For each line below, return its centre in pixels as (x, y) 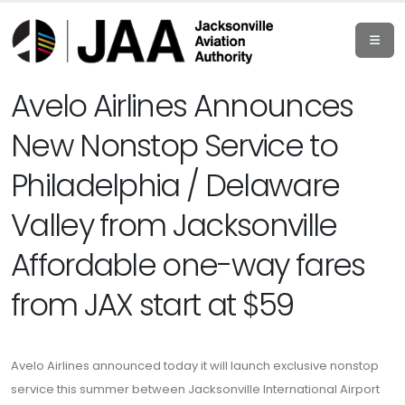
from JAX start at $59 (152, 305)
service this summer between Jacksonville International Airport (195, 389)
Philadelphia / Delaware (175, 186)
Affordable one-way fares (188, 265)
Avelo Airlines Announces (182, 106)
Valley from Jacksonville (174, 226)
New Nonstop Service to (174, 146)
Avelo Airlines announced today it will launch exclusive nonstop (195, 366)
